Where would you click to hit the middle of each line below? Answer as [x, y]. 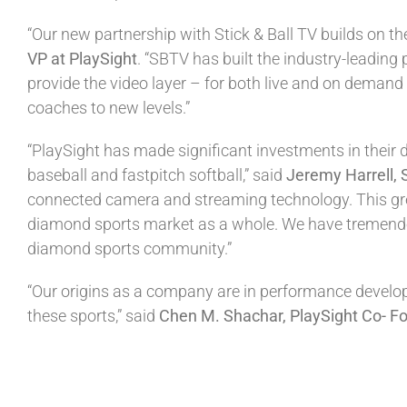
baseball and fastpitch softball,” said [157, 175]
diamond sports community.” [129, 248]
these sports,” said [93, 316]
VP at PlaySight [82, 59]
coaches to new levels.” [109, 108]
